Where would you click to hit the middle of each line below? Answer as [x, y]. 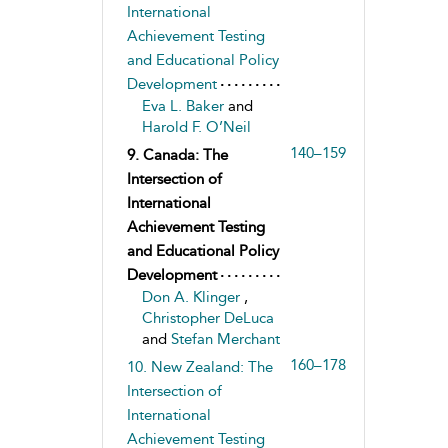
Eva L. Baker [184, 106]
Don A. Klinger [192, 297]
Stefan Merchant [225, 339]
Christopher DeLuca [207, 318]
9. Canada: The [177, 155]
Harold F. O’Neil [196, 127]
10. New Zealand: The [199, 367]
